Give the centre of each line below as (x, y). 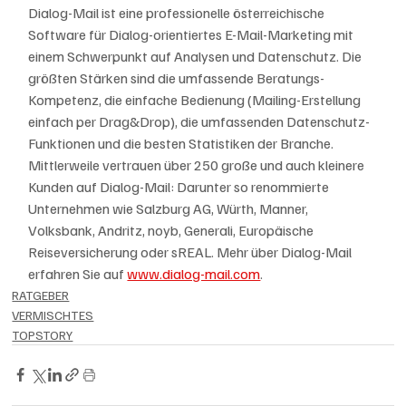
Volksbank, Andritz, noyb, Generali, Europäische (173, 230)
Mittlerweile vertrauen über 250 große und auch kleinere (198, 164)
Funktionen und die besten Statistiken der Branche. (183, 143)
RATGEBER (41, 295)
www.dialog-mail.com (194, 273)
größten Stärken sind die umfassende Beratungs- (177, 77)
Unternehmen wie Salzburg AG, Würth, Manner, (170, 208)
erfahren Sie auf (78, 273)
